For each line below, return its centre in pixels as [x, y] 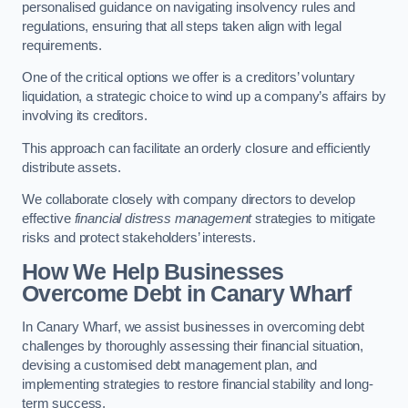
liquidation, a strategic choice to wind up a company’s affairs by [204, 97]
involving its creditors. [87, 116]
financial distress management [163, 219]
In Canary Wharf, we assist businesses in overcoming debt [193, 327]
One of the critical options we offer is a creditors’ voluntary [189, 78]
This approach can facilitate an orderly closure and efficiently [196, 148]
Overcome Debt [102, 293]
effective [48, 219]
